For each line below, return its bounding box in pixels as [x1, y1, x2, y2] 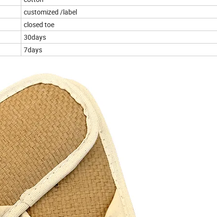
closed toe [24, 19, 54, 29]
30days [24, 32, 46, 42]
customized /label [24, 7, 77, 16]
